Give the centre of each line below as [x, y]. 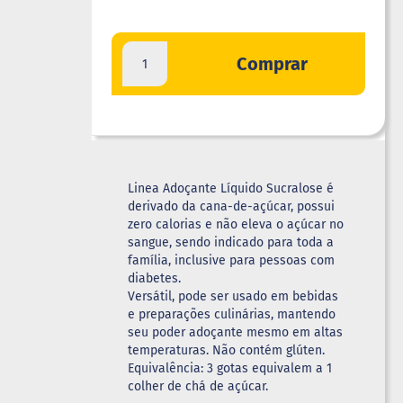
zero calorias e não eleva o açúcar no [236, 225]
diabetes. [155, 279]
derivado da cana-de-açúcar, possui [232, 207]
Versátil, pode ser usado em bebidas [233, 297]
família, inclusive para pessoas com [232, 261]
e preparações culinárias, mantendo [232, 315]
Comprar [273, 64]
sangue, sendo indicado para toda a [231, 243]
